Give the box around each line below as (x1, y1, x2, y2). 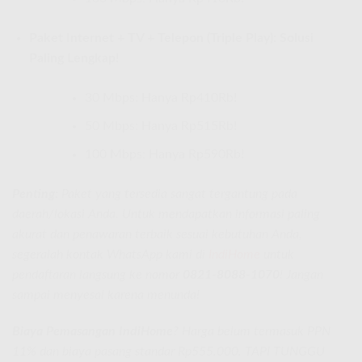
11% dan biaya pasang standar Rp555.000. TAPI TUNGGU (12, 345, 325, 359)
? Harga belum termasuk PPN (173, 325, 330, 339)
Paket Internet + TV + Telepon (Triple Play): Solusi (28, 32, 314, 45)
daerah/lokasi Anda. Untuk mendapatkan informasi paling (12, 207, 320, 221)
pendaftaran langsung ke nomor (12, 267, 183, 281)
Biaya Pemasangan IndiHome (12, 325, 173, 339)
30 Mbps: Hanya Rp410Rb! (84, 91, 237, 105)
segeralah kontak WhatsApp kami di (12, 247, 208, 261)
